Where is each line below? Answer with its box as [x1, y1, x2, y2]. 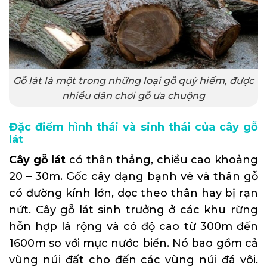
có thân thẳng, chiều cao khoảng [66, 153, 258, 166]
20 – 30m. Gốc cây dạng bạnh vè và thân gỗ [9, 169, 258, 183]
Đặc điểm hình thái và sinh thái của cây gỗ [9, 120, 258, 133]
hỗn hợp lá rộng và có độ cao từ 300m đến [9, 219, 258, 233]
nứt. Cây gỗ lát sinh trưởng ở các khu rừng [9, 203, 258, 216]
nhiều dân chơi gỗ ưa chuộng [62, 89, 205, 101]
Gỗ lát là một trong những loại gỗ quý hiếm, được [13, 74, 254, 86]
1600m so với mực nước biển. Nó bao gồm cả [9, 236, 258, 250]
